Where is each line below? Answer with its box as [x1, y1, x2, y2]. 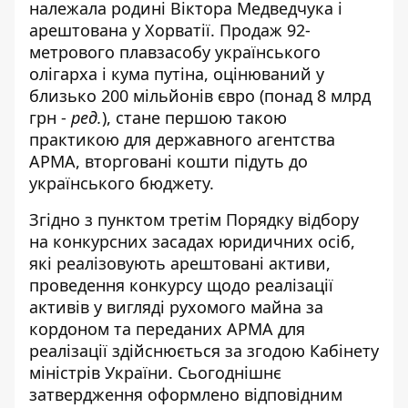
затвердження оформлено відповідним [29, 383, 342, 405]
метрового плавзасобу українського [29, 41, 321, 63]
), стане [102, 107, 165, 128]
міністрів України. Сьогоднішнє [29, 362, 281, 383]
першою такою [165, 107, 287, 128]
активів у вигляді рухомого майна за [29, 296, 323, 318]
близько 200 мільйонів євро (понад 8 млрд [29, 85, 371, 107]
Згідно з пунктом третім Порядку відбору [29, 209, 359, 230]
